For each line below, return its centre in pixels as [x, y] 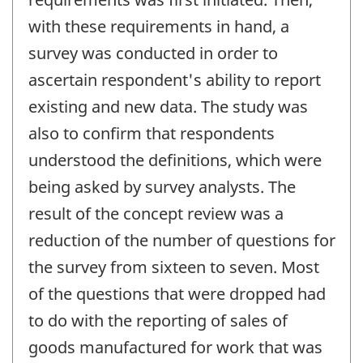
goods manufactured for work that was [175, 348]
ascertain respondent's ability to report [175, 80]
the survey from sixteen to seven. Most [174, 267]
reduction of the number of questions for [182, 241]
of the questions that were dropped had [177, 294]
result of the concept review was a [156, 214]
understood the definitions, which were [175, 160]
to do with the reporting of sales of [158, 321]
